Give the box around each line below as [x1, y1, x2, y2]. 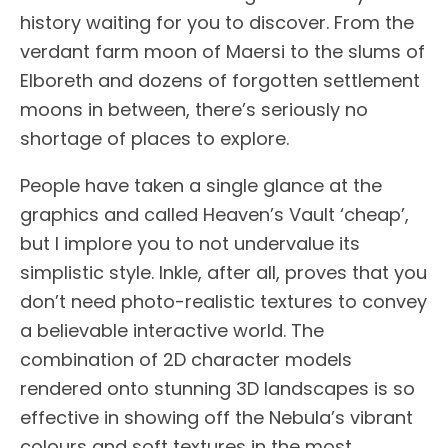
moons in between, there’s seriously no [20, 97, 368, 123]
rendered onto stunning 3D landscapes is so [20, 376, 415, 402]
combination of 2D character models [20, 347, 352, 373]
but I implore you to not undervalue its [20, 231, 360, 257]
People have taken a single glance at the [20, 173, 382, 199]
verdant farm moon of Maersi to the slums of [20, 39, 425, 65]
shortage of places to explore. [20, 126, 289, 152]
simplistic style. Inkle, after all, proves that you [20, 260, 427, 286]
